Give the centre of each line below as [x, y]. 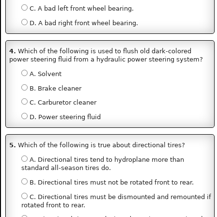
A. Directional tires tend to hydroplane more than [106, 159]
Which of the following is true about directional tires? [101, 145]
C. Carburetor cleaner [62, 103]
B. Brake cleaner [54, 88]
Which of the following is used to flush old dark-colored [104, 51]
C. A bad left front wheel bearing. [80, 9]
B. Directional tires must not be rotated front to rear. [110, 182]
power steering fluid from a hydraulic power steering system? [106, 60]
